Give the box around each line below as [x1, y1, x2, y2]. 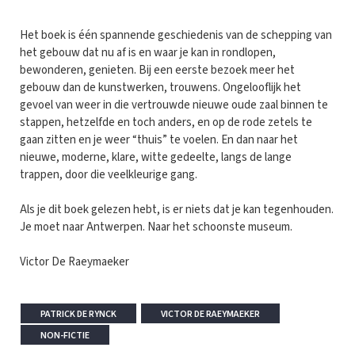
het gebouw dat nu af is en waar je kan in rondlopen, [20, 44, 276, 62]
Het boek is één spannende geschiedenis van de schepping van [20, 27, 332, 44]
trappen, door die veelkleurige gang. [20, 166, 197, 184]
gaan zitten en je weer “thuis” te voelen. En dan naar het [20, 132, 298, 149]
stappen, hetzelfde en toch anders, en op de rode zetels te [20, 114, 312, 132]
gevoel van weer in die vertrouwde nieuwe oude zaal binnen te [20, 97, 328, 114]
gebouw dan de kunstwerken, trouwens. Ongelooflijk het [20, 79, 301, 97]
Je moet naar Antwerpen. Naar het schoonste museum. [20, 219, 292, 236]
